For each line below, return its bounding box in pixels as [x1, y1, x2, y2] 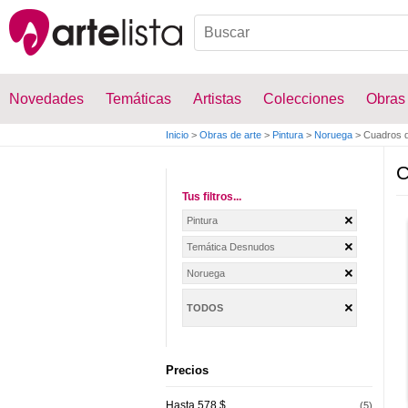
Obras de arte [199, 129, 261, 140]
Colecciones [263, 91, 344, 107]
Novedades [9, 91, 84, 107]
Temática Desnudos [187, 241, 275, 252]
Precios [166, 363, 209, 377]
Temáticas [106, 91, 171, 107]
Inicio [166, 129, 189, 140]
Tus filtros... [182, 190, 241, 203]
